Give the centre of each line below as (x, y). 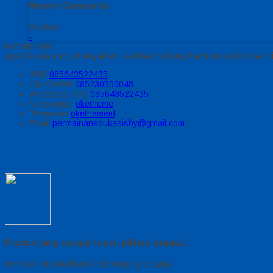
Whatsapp (50, 94)
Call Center (52, 84)
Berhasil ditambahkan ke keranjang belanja (88, 264)
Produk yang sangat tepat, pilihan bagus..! (96, 243)
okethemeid (93, 113)
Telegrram (50, 113)
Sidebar (44, 27)
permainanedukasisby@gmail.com (119, 123)
